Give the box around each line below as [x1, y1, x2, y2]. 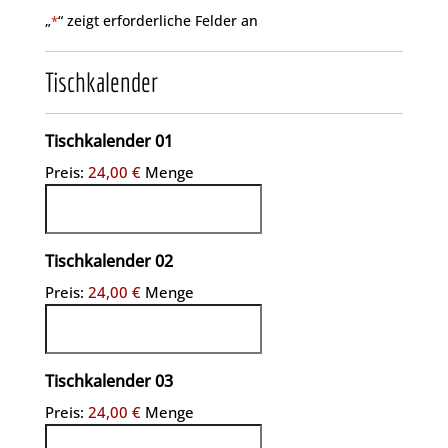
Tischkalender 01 [44, 130, 173, 153]
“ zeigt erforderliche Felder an [57, 11, 258, 31]
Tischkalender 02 [44, 250, 173, 273]
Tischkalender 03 [44, 370, 173, 393]
